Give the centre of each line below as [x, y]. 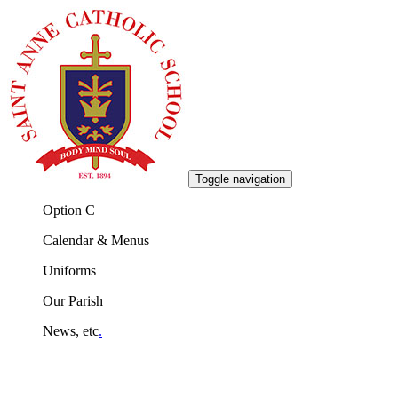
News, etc [71, 331]
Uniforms [69, 271]
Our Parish [73, 301]
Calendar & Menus [96, 240]
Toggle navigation [240, 179]
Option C [69, 210]
